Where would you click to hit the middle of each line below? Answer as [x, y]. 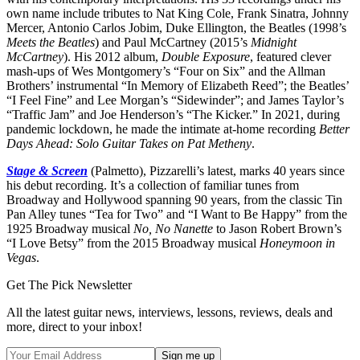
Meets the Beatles [51, 43]
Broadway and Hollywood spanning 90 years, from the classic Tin [174, 200]
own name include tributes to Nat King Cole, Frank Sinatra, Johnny [178, 14]
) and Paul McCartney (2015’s [173, 43]
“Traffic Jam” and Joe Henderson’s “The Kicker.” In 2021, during [173, 115]
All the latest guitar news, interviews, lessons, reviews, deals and [170, 313]
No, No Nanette [173, 229]
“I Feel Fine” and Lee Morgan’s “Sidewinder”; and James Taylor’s [175, 100]
